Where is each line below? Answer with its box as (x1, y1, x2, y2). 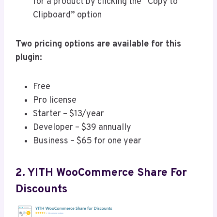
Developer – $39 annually (33, 122, 133, 134)
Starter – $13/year (33, 108, 104, 120)
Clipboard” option (33, 10, 102, 21)
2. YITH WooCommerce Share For (15, 166, 187, 180)
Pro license (33, 95, 77, 107)
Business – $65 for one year (33, 136, 141, 147)
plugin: (15, 52, 42, 64)
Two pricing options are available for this (15, 39, 181, 50)
